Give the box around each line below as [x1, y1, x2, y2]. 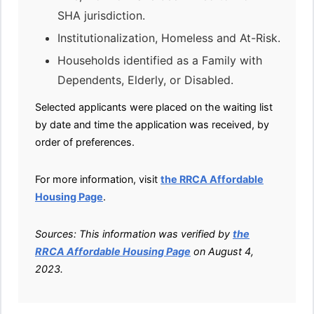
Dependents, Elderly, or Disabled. [57, 73, 233, 87]
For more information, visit [35, 173, 161, 185]
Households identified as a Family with [57, 53, 262, 67]
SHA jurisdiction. [57, 8, 145, 22]
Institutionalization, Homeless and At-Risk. [57, 31, 280, 45]
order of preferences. [35, 136, 135, 148]
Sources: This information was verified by [35, 228, 233, 240]
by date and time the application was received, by [35, 118, 269, 130]
